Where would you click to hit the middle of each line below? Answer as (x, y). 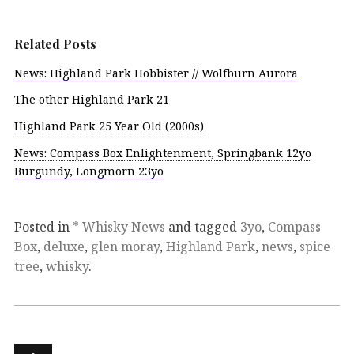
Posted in (43, 226)
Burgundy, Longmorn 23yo (89, 171)
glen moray (125, 246)
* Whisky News (119, 226)
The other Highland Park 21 (92, 100)
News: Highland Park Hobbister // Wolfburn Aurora (156, 73)
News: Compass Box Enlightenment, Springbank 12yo (163, 153)
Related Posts (55, 43)
